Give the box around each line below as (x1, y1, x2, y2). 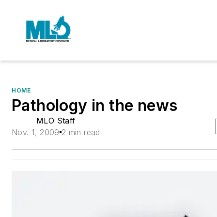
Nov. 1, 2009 (12, 127, 60, 137)
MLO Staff (36, 116, 76, 125)
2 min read (61, 127, 100, 137)
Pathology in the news (12, 96, 178, 115)
